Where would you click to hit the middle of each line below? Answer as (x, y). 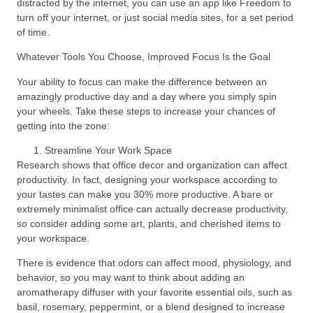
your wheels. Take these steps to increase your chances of (146, 111)
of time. (33, 32)
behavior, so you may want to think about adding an (131, 278)
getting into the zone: (63, 125)
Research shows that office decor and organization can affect (152, 165)
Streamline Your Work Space (108, 151)
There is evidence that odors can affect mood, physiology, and (154, 263)
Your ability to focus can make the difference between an (142, 81)
